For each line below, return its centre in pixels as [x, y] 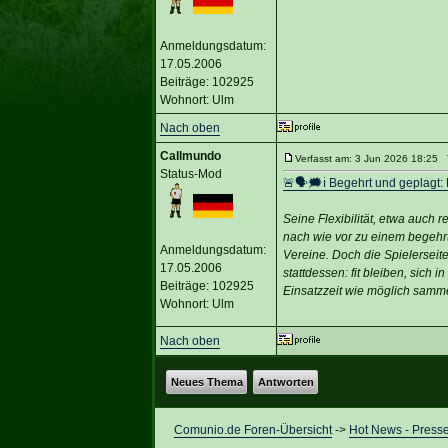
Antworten [285, 381]
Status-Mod [190, 173]
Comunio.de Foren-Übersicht [252, 429]
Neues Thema [206, 381]
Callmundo [190, 155]
